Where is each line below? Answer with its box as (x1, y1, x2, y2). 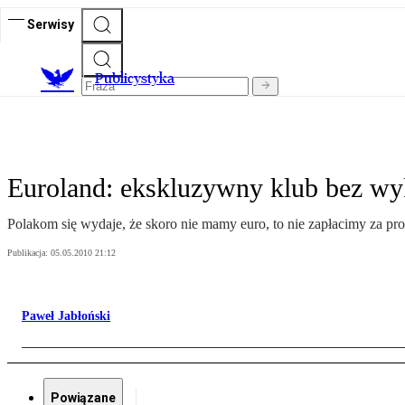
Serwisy (27, 16, 74, 32)
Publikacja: (7, 248, 51, 259)
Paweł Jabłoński (22, 309, 110, 324)
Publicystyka (95, 70, 174, 88)
